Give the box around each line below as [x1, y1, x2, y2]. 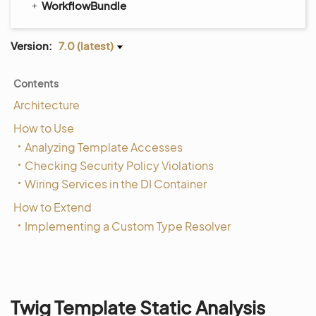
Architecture [13, 97, 80, 112]
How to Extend [13, 200, 92, 214]
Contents [13, 77, 59, 90]
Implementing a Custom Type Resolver [25, 219, 231, 233]
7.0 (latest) [59, 39, 114, 52]
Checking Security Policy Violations [25, 158, 214, 173]
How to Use [13, 121, 74, 135]
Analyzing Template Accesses [25, 140, 183, 154]
